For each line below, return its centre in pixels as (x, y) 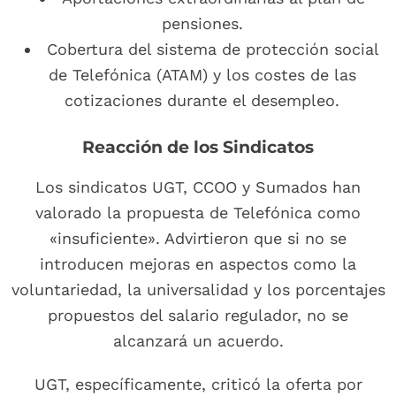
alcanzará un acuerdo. (198, 341)
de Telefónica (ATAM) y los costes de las (202, 75)
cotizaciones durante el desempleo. (202, 101)
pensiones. (202, 24)
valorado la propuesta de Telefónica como (198, 213)
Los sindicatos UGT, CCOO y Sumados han (198, 187)
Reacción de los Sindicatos (198, 148)
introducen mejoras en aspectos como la (198, 264)
